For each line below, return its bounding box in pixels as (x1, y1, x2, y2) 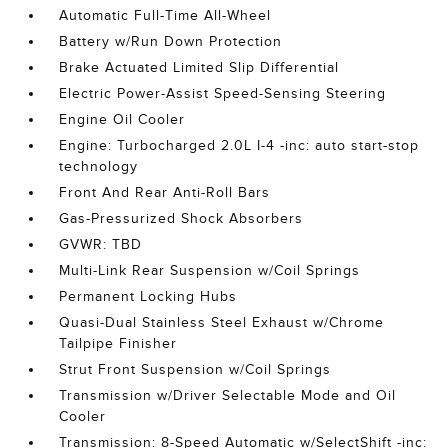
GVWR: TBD (59, 237, 143, 252)
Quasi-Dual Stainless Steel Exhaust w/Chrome (59, 315, 385, 330)
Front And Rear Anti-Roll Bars (59, 185, 271, 200)
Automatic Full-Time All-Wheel (59, 8, 272, 23)
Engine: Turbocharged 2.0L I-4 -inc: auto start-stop (59, 138, 420, 153)
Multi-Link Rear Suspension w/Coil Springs (59, 263, 361, 278)
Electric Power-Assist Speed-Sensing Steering (59, 86, 387, 101)
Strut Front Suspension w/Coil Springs (59, 362, 332, 377)
